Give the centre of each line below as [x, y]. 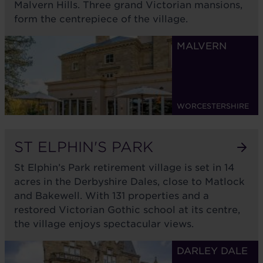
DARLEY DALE [212, 251]
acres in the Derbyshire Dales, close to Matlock [129, 182]
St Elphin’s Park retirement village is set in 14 [124, 168]
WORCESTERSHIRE [213, 106]
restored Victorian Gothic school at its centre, [127, 210]
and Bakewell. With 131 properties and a [112, 196]
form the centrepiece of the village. [101, 19]
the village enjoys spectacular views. [104, 224]
